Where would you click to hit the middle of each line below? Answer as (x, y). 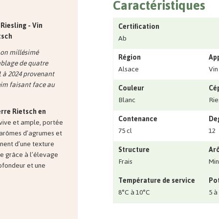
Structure (134, 150)
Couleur (131, 88)
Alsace (129, 69)
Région (130, 57)
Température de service (157, 180)
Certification (139, 26)
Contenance (138, 119)
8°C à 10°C (134, 192)
